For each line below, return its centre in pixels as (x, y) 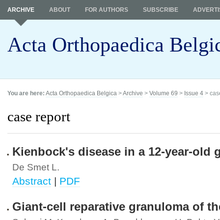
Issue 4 (194, 93)
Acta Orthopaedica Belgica (81, 93)
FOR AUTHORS (107, 10)
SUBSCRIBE (161, 10)
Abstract (32, 181)
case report (39, 117)
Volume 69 (164, 93)
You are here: (26, 93)
